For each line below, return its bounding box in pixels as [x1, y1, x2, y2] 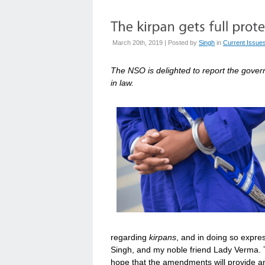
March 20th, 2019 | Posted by [112, 39, 199, 46]
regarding [111, 232, 149, 242]
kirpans [149, 232, 176, 242]
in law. [111, 78, 134, 88]
